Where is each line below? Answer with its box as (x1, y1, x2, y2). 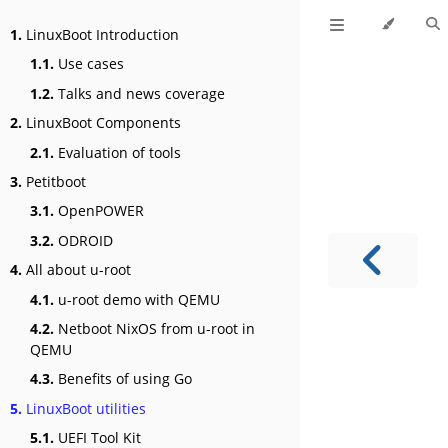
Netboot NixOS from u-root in (54, 318, 255, 338)
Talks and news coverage (54, 83, 225, 103)
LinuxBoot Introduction (22, 25, 179, 44)
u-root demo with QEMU (54, 289, 220, 309)
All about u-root (22, 260, 131, 280)
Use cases (54, 54, 124, 74)
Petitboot (22, 171, 86, 191)
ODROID (54, 230, 113, 250)
